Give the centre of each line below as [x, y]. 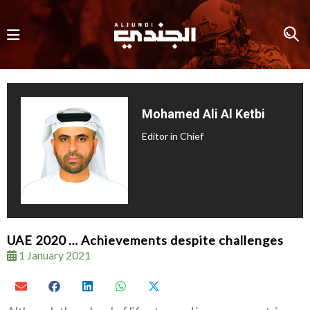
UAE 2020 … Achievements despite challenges [145, 240]
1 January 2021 [54, 255]
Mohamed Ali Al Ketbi [204, 114]
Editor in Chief [173, 136]
